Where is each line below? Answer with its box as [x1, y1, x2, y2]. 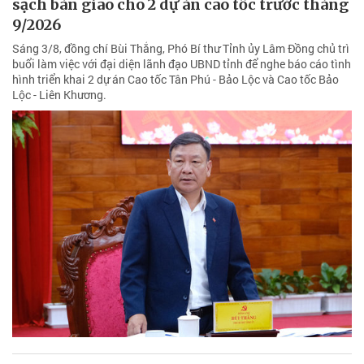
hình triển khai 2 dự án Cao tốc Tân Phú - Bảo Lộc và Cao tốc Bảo [12, 71, 339, 88]
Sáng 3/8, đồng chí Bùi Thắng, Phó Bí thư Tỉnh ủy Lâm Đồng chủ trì [12, 41, 349, 57]
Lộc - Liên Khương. [12, 87, 106, 103]
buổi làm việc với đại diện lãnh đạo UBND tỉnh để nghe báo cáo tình [12, 56, 351, 72]
